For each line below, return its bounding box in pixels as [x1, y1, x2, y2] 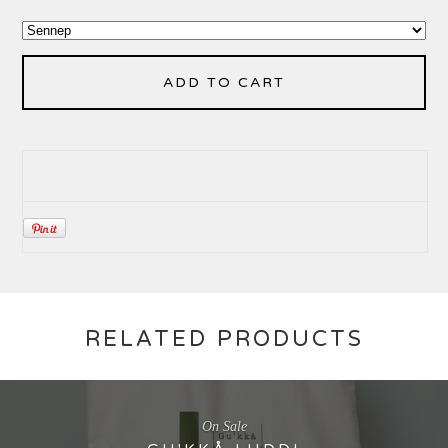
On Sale [201, 418, 247, 434]
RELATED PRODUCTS [84, 325, 364, 352]
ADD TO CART [163, 73, 285, 91]
